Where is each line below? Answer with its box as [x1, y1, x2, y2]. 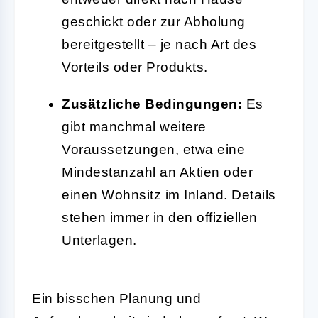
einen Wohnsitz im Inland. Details [62, 187, 276, 202]
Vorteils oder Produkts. [62, 59, 208, 75]
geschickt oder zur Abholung [62, 13, 246, 29]
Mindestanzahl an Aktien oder [62, 164, 253, 180]
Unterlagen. [62, 232, 137, 248]
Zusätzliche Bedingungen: [62, 96, 242, 111]
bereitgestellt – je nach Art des [62, 36, 256, 52]
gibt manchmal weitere [62, 119, 207, 134]
